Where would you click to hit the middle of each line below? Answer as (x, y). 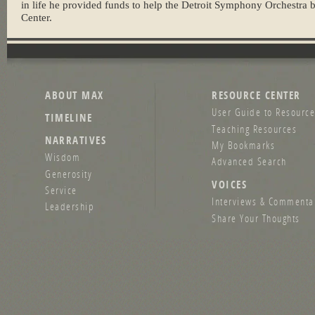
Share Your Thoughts (256, 218)
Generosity (69, 173)
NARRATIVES (76, 141)
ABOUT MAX (75, 96)
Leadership (70, 206)
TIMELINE (69, 118)
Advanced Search (249, 161)
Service (61, 189)
